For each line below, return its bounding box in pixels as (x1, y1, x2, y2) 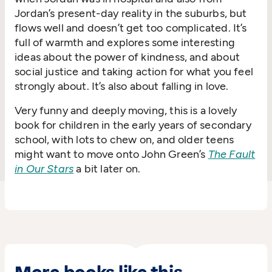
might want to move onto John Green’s (15, 148, 208, 161)
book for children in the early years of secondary (15, 118, 251, 132)
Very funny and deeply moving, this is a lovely (15, 104, 237, 118)
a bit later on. (73, 162, 141, 176)
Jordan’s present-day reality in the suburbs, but (15, 7, 247, 21)
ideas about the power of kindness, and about (15, 50, 240, 64)
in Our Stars (15, 162, 74, 176)
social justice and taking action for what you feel (15, 65, 253, 79)
